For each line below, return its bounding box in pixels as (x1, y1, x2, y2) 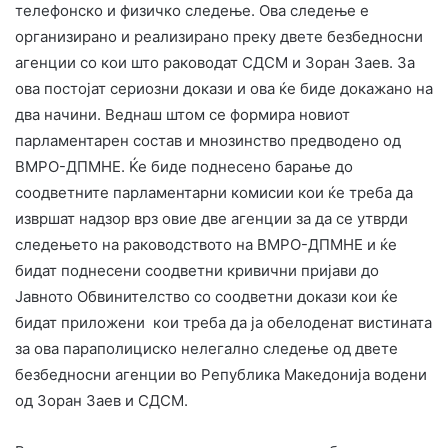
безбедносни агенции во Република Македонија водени (15, 364, 427, 384)
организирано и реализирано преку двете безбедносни (15, 26, 423, 46)
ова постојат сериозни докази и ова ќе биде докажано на (15, 78, 433, 98)
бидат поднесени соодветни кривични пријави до (15, 260, 379, 280)
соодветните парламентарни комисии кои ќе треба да (15, 182, 413, 202)
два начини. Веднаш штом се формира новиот (15, 104, 350, 124)
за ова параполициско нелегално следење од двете (15, 338, 398, 358)
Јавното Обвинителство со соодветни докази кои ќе (15, 286, 398, 306)
